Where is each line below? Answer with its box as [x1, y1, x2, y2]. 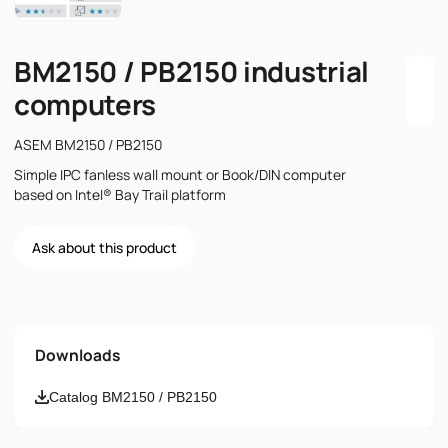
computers [13, 85, 157, 124]
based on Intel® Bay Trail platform [13, 185, 226, 205]
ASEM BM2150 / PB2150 [13, 135, 162, 155]
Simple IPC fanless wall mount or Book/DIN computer [13, 165, 346, 185]
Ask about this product [32, 237, 178, 257]
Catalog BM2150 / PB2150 [48, 389, 217, 406]
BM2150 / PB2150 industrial [13, 52, 370, 91]
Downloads [34, 344, 120, 367]
